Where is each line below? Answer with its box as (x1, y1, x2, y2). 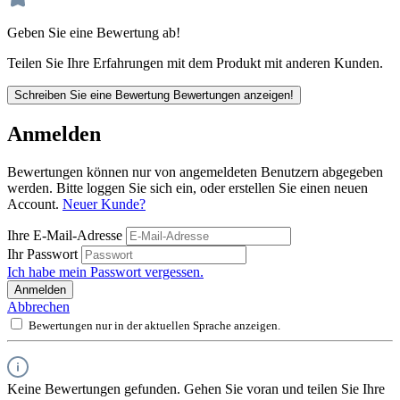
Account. (7, 196, 62, 212)
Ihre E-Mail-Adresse (7, 227, 126, 243)
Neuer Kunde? (62, 196, 146, 212)
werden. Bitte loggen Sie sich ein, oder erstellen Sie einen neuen (7, 179, 368, 196)
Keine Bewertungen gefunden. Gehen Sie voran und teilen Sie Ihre (7, 380, 385, 396)
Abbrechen (7, 298, 70, 314)
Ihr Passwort (7, 246, 81, 262)
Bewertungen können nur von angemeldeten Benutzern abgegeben (7, 163, 383, 179)
